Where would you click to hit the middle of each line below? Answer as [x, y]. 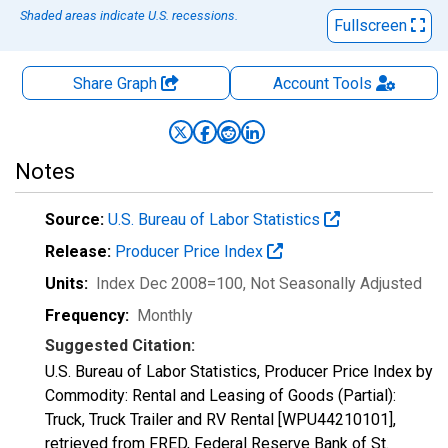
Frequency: [87, 315]
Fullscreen [372, 25]
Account [300, 83]
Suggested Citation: [120, 345]
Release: [78, 251]
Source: [74, 219]
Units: [66, 283]
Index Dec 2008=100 [169, 283]
